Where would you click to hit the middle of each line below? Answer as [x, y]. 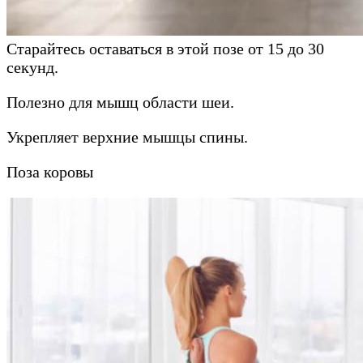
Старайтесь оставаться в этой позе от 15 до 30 [165, 49]
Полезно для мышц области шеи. [120, 102]
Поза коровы [50, 172]
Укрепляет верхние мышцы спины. [127, 137]
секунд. [32, 68]
